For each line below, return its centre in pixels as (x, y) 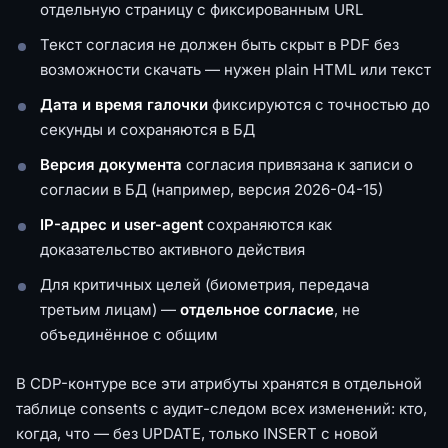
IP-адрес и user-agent (121, 224)
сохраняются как (267, 224)
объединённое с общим (129, 334)
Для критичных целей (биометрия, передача (204, 284)
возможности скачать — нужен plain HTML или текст (235, 69)
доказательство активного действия (172, 249)
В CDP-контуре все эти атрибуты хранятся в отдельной (219, 383)
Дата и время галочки (124, 104)
